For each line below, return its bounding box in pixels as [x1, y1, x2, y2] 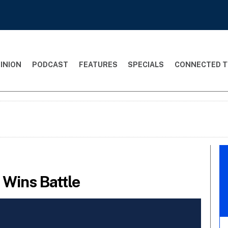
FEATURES [78, 60, 118, 69]
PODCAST [32, 60, 68, 69]
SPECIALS [128, 60, 164, 69]
